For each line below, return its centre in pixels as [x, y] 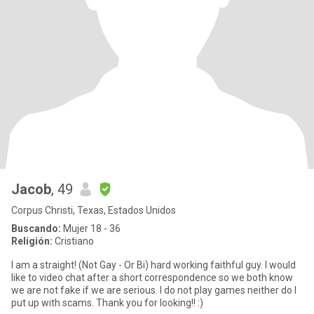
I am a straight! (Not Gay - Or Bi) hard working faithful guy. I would [153, 265]
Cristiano [73, 241]
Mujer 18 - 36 [91, 228]
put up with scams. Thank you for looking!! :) [107, 303]
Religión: [32, 241]
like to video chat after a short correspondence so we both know [152, 278]
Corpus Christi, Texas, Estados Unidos [94, 210]
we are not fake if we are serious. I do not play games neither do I [154, 290]
